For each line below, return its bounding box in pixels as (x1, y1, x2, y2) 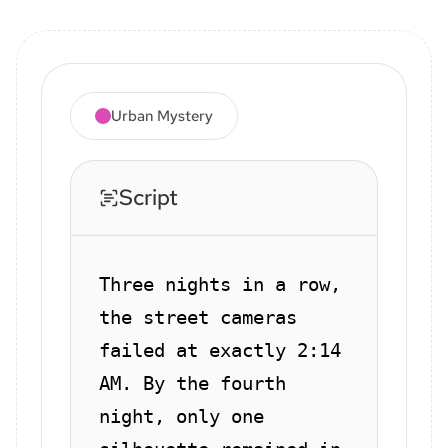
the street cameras (99, 305, 297, 328)
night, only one (99, 404, 264, 427)
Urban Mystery (111, 106, 213, 126)
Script (119, 183, 178, 212)
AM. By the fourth (99, 371, 286, 394)
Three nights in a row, (99, 272, 341, 295)
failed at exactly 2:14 (99, 338, 341, 361)
